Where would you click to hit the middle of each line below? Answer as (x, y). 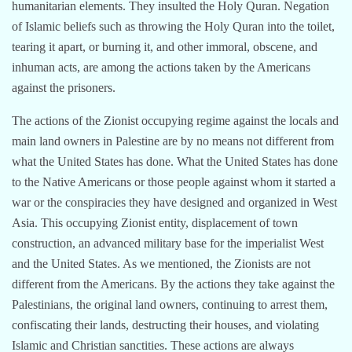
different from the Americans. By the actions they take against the (173, 284)
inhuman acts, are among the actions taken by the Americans (161, 67)
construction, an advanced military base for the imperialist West (168, 243)
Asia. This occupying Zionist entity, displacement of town (155, 222)
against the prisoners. (64, 87)
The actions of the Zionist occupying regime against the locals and (175, 120)
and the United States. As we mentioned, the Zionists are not (161, 263)
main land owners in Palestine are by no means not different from (173, 141)
